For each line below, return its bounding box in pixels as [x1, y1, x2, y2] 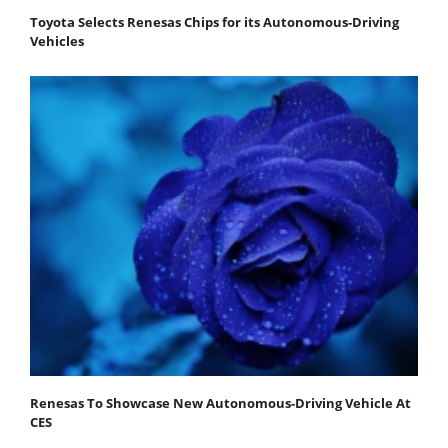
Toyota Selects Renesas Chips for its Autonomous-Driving [30, 12, 399, 31]
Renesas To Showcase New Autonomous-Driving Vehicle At [30, 393, 411, 412]
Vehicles [30, 31, 84, 50]
